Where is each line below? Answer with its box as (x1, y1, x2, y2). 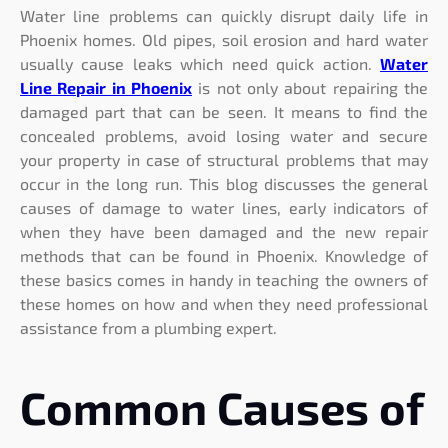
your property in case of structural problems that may (20, 150, 428, 170)
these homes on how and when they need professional (20, 294, 428, 314)
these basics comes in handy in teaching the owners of (20, 270, 428, 290)
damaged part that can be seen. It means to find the (20, 102, 428, 122)
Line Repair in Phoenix (20, 78, 192, 98)
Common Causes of (20, 379, 423, 434)
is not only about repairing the (192, 78, 428, 98)
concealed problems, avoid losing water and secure (20, 126, 428, 146)
